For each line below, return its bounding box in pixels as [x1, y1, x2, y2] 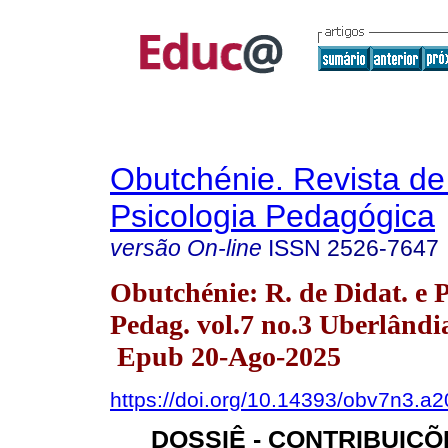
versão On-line [110, 235, 262, 261]
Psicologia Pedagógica [110, 198, 435, 234]
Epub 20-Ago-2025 [110, 340, 341, 372]
